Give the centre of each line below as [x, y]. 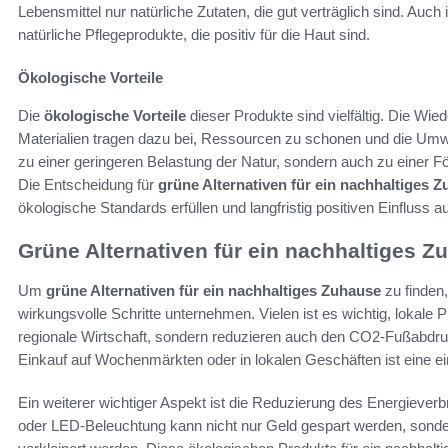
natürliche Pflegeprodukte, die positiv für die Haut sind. [194, 34]
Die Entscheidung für [88, 184]
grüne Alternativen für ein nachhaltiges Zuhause [213, 291]
